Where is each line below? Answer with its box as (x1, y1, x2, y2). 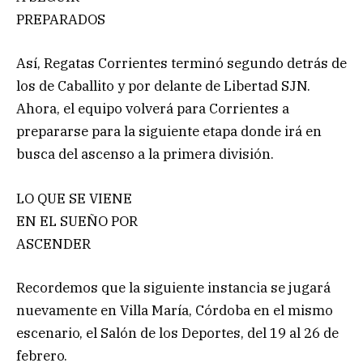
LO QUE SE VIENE (16, 189, 132, 207)
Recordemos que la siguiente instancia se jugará (16, 278, 331, 297)
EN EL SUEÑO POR (16, 211, 138, 230)
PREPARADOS (16, 11, 105, 29)
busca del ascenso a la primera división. (16, 145, 274, 164)
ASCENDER (16, 234, 91, 253)
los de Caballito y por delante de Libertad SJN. (16, 77, 310, 96)
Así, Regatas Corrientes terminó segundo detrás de (16, 54, 347, 73)
